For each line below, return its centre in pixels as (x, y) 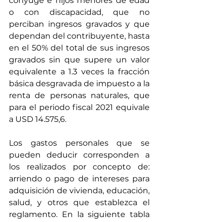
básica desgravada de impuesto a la (79, 83)
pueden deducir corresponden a (79, 155)
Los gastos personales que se (79, 143)
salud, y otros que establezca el (79, 202)
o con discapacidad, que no (79, 12)
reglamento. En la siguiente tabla (79, 214)
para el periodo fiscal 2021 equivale (79, 107)
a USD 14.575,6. (39, 119)
